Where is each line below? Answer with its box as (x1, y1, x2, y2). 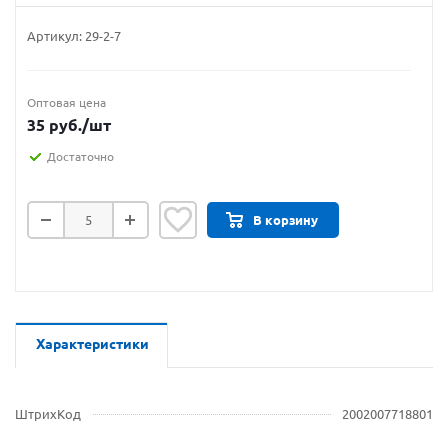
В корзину (253, 213, 318, 227)
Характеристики (36, 336, 149, 352)
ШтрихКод (15, 407, 81, 421)
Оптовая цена (27, 96, 106, 109)
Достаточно (47, 150, 114, 163)
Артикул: (27, 29, 82, 43)
